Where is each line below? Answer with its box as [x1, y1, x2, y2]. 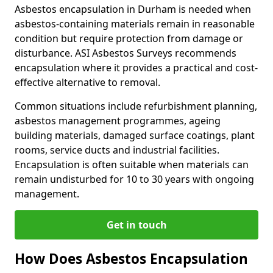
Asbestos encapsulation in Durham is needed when [15, 2, 251, 16]
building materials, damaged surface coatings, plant [15, 129, 255, 142]
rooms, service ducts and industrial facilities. [15, 143, 219, 157]
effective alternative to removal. [15, 76, 160, 89]
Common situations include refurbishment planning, [15, 99, 257, 113]
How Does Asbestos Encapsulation [15, 249, 248, 268]
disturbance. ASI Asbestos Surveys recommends [15, 46, 236, 60]
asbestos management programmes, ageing [15, 114, 221, 127]
